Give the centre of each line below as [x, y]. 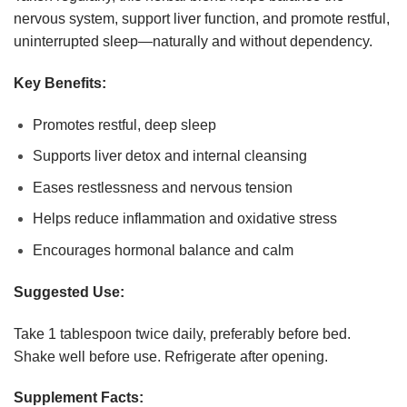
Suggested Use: [69, 292]
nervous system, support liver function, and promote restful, [202, 19]
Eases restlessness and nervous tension [162, 187]
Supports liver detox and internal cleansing [169, 156]
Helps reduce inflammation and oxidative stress [184, 219]
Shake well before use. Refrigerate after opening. [171, 356]
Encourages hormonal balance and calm [163, 251]
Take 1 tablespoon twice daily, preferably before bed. [182, 333]
